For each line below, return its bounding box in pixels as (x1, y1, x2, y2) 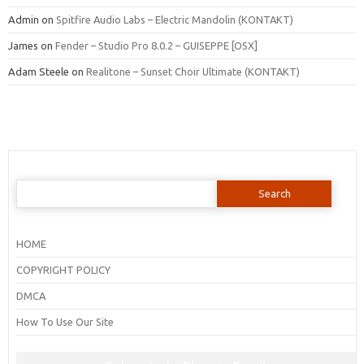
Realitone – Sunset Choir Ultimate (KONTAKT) (86, 65, 300, 77)
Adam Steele (8, 65, 69, 77)
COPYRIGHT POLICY (15, 263, 110, 275)
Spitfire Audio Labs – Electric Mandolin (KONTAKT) (56, 13, 293, 25)
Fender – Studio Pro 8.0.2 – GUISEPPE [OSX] (55, 39, 258, 51)
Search (15, 177, 48, 189)
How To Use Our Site (15, 315, 114, 327)
